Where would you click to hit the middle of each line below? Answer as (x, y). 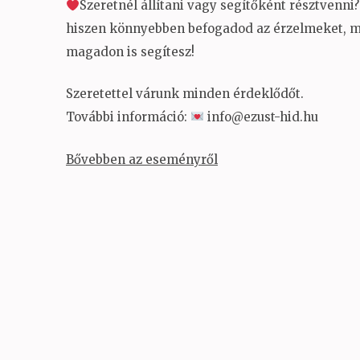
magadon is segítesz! (130, 52)
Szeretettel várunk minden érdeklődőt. (185, 93)
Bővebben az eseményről (142, 159)
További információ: (128, 117)
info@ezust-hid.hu (262, 117)
